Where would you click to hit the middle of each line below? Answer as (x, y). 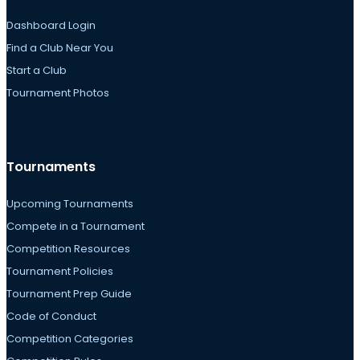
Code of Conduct (51, 316)
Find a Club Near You (60, 48)
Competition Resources (68, 248)
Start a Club (37, 71)
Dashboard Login (51, 26)
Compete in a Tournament (76, 226)
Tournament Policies (60, 271)
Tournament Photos (58, 93)
